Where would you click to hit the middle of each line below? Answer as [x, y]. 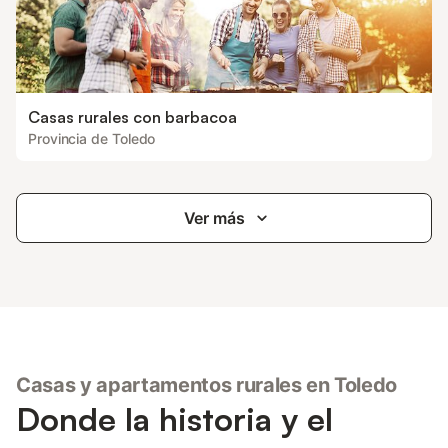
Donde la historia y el [174, 419]
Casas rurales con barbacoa [132, 117]
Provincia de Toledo [92, 138]
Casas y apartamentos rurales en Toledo [207, 385]
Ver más [214, 218]
